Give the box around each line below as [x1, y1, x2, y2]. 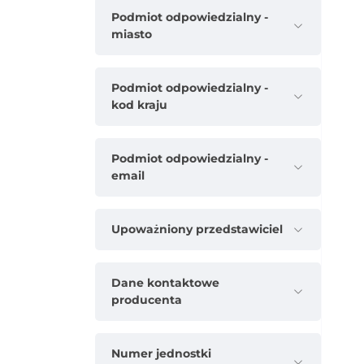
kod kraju [111, 97, 167, 113]
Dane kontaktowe [111, 275, 219, 291]
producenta [111, 292, 182, 308]
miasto [111, 27, 152, 42]
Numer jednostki [111, 346, 211, 362]
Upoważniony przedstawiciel [111, 222, 283, 237]
